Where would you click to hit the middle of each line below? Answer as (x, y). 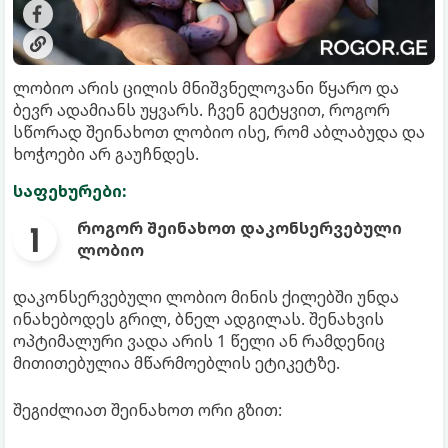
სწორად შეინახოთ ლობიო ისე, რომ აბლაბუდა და (219, 131)
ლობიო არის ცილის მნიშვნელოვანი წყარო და (206, 87)
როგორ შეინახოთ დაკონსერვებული (239, 227)
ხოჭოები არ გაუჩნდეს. (106, 153)
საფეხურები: (70, 190)
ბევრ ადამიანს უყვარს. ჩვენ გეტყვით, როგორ (201, 109)
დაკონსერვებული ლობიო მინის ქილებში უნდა (206, 296)
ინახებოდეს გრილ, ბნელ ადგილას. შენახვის (198, 318)
